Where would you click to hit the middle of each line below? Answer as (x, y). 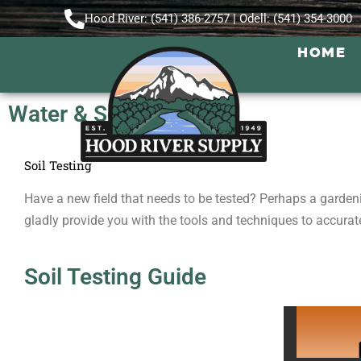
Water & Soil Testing (110, 114)
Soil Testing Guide (115, 277)
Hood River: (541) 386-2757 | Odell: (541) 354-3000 (218, 19)
